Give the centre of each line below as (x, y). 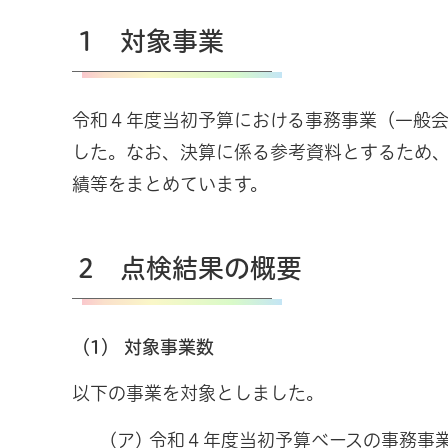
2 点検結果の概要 (190, 267)
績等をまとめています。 (170, 183)
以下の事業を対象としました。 (198, 393)
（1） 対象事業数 (143, 346)
